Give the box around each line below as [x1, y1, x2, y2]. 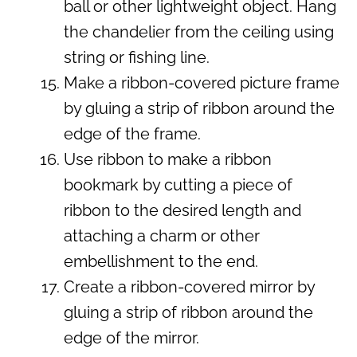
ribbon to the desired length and [64, 200, 301, 220]
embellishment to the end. [64, 251, 258, 271]
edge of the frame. [64, 124, 201, 143]
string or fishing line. [64, 47, 210, 67]
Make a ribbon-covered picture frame [64, 73, 339, 92]
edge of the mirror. [64, 328, 199, 347]
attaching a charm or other [64, 226, 260, 245]
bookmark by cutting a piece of [64, 175, 292, 194]
